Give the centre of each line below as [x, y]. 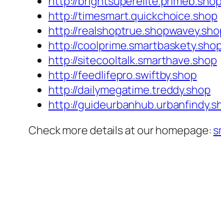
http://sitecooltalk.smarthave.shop [133, 60]
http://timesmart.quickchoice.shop [133, 16]
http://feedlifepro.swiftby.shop [123, 75]
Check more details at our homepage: [121, 130]
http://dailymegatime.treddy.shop [129, 90]
